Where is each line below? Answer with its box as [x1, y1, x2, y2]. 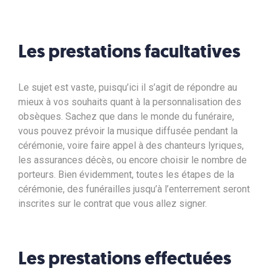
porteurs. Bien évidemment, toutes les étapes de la [18, 168, 234, 180]
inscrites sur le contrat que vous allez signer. [18, 197, 207, 209]
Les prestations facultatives [18, 38, 240, 64]
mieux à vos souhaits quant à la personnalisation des [18, 96, 241, 108]
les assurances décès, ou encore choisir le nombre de [18, 154, 247, 166]
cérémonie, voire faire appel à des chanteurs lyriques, [18, 139, 244, 151]
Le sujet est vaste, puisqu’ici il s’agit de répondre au [18, 81, 237, 93]
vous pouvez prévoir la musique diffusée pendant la [18, 125, 238, 137]
